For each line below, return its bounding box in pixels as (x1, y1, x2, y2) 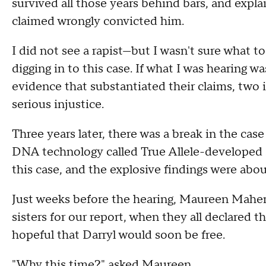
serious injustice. (12, 97, 110, 113)
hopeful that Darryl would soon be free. (12, 227, 225, 243)
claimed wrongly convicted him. (12, 14, 184, 30)
